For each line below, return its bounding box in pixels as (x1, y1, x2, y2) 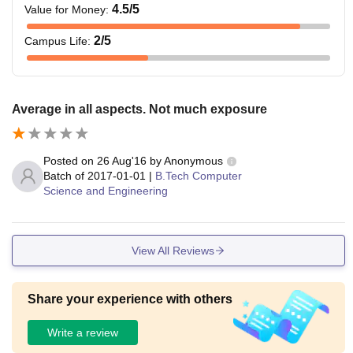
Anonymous (164, 154, 223, 167)
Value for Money (24, 3, 106, 17)
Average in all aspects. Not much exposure (12, 102, 267, 117)
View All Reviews (132, 243, 214, 257)
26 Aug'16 (97, 154, 147, 167)
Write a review (47, 325, 118, 339)
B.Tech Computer (155, 169, 242, 182)
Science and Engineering (43, 184, 168, 197)
